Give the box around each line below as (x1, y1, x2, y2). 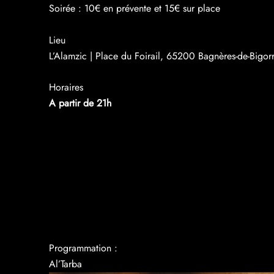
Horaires (49, 80, 83, 95)
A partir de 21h (49, 96, 111, 111)
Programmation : (49, 240, 117, 255)
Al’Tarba (49, 256, 82, 271)
